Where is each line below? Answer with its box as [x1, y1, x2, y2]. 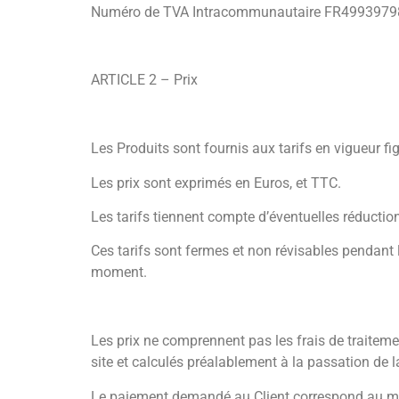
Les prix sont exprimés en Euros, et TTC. [91, 174, 341, 191]
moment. [91, 264, 147, 281]
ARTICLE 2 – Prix [91, 71, 198, 89]
